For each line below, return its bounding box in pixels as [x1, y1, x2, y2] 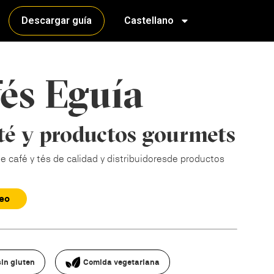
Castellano [124, 15, 174, 26]
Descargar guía [21, 15, 92, 26]
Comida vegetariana [83, 257, 160, 267]
